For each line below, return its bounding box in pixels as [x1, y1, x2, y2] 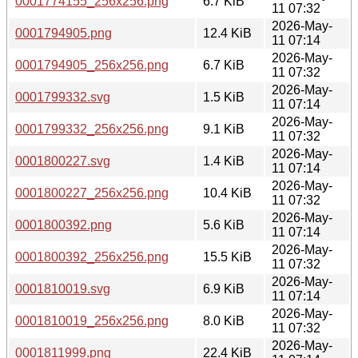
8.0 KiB [203, 313, 245, 328]
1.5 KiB [203, 89, 245, 104]
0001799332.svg [15, 89, 110, 104]
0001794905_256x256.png [15, 58, 169, 72]
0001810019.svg [15, 281, 110, 296]
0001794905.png [15, 26, 112, 40]
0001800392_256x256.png [15, 249, 169, 264]
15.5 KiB [203, 249, 252, 264]
